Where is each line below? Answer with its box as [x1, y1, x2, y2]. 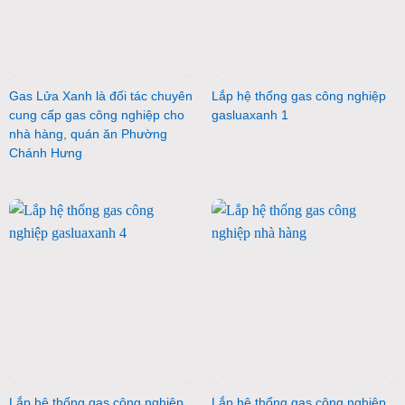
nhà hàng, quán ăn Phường [8, 127, 167, 141]
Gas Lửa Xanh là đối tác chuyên [8, 89, 193, 103]
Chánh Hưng [8, 146, 82, 160]
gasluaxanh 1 [211, 108, 288, 122]
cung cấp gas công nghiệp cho [8, 108, 184, 122]
